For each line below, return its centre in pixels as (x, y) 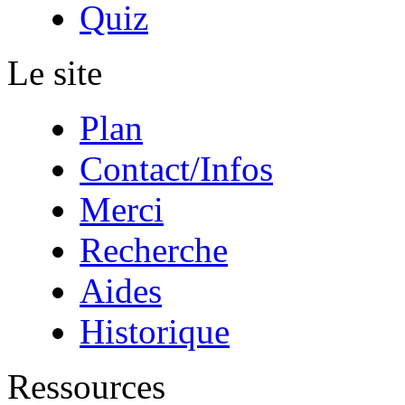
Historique (155, 331)
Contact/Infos (176, 169)
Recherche (154, 250)
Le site (55, 73)
